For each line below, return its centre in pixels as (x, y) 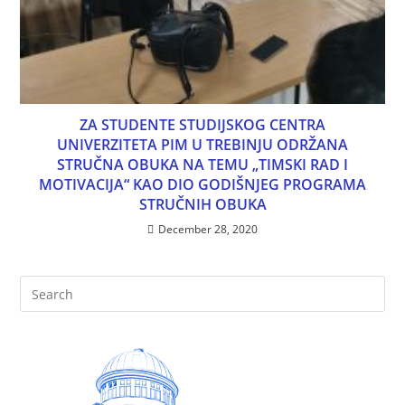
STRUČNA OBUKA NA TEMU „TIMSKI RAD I (202, 165)
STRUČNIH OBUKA (202, 205)
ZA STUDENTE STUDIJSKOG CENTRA (202, 125)
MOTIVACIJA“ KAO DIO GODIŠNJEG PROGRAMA (202, 185)
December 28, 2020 (208, 230)
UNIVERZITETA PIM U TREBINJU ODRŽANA (202, 145)
